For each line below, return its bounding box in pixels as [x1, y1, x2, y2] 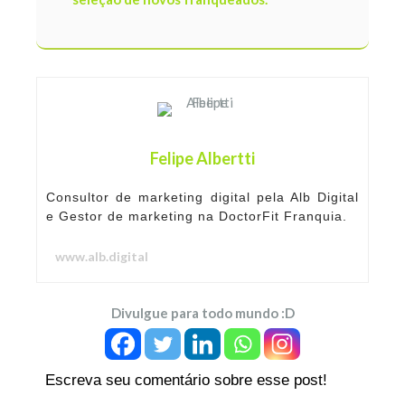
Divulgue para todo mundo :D [110, 305, 295, 322]
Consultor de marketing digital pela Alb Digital [46, 190, 359, 205]
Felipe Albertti [150, 148, 255, 169]
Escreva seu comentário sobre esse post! [45, 372, 327, 390]
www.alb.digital [55, 249, 148, 265]
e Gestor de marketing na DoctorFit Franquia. [46, 209, 347, 224]
